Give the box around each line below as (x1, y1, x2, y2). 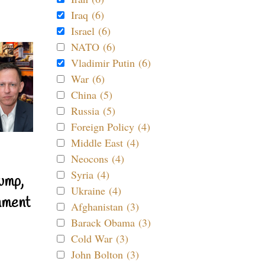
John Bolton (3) (71, 247, 139, 261)
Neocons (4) (71, 151, 124, 166)
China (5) (71, 88, 112, 102)
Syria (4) (71, 167, 109, 182)
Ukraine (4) (71, 183, 121, 198)
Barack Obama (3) (71, 215, 151, 230)
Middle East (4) (71, 135, 139, 150)
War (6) (71, 72, 105, 86)
